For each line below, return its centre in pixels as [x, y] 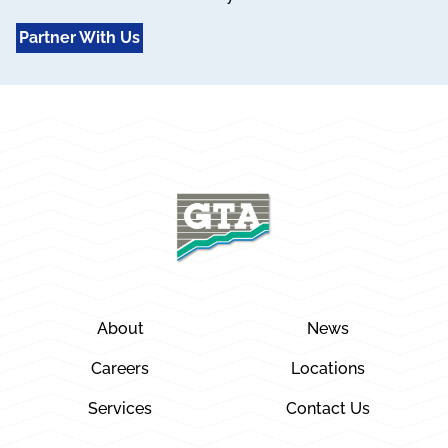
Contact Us [328, 408]
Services [120, 408]
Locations [328, 368]
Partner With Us [79, 37]
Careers [120, 368]
